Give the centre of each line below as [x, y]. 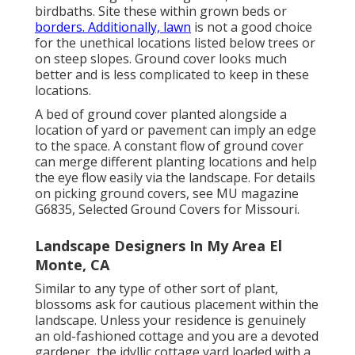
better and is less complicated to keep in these [172, 74]
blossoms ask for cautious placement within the [177, 304]
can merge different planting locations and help [176, 161]
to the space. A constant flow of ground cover [169, 145]
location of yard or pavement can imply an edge [176, 130]
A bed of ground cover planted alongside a [161, 114]
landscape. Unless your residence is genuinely [170, 320]
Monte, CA [72, 264]
